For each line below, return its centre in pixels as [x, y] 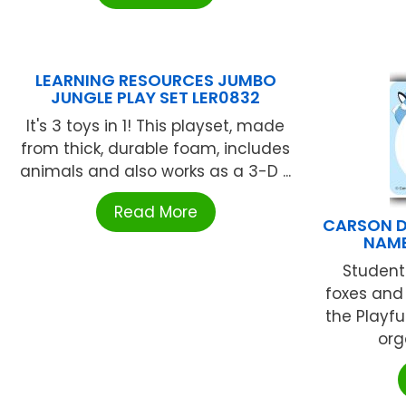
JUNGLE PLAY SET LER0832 [156, 97]
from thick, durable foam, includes [156, 148]
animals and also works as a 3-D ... [156, 171]
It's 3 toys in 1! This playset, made [156, 126]
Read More [155, 212]
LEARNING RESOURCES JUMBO [155, 80]
